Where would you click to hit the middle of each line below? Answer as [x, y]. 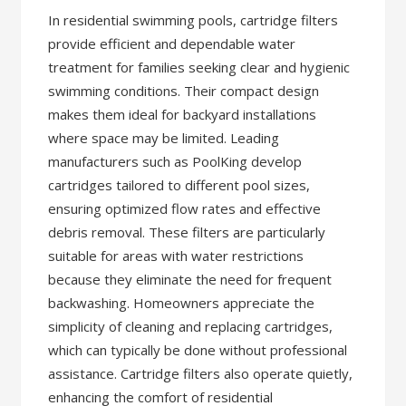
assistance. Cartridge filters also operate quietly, [201, 373]
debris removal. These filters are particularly [187, 232]
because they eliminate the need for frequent [190, 279]
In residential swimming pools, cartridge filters [193, 20]
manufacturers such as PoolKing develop [175, 161]
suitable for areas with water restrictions [176, 256]
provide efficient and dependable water [172, 43]
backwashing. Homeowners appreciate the [182, 303]
